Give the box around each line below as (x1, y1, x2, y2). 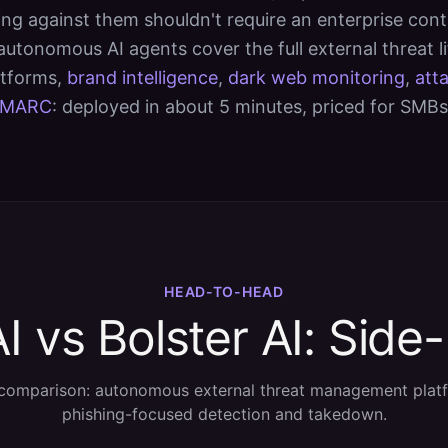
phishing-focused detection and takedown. (61, 404, 387, 424)
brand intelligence (67, 67, 218, 88)
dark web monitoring (228, 67, 405, 88)
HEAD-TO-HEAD (164, 283, 284, 300)
